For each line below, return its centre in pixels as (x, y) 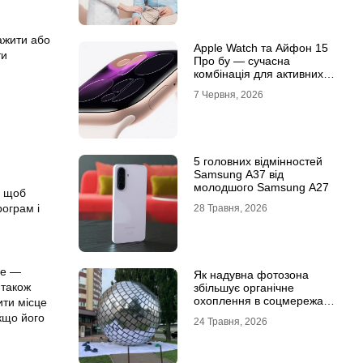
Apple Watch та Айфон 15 (261, 48)
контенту (216, 327)
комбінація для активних (258, 74)
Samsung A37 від (238, 174)
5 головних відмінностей (258, 161)
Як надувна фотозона (251, 275)
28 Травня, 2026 (230, 208)
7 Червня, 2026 (228, 95)
